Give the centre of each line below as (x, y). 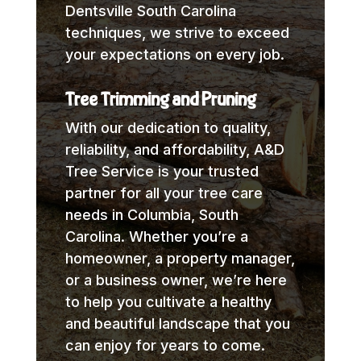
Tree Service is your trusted (162, 171)
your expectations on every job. (174, 54)
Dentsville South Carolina (150, 10)
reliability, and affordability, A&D (174, 149)
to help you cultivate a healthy (168, 301)
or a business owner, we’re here (176, 280)
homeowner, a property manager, (180, 258)
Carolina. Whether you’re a (156, 236)
